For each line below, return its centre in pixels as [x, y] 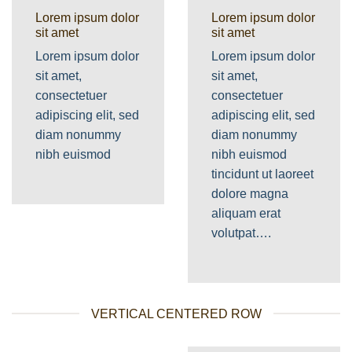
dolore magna [250, 193]
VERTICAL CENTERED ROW [176, 313]
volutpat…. [241, 233]
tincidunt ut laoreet [262, 174]
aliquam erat [246, 213]
